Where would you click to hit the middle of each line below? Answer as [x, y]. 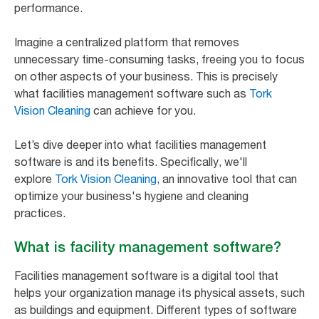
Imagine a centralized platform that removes [127, 42]
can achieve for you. [143, 110]
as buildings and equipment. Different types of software [156, 309]
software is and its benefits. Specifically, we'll [131, 161]
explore [35, 178]
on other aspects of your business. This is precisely [146, 76]
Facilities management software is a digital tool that [146, 275]
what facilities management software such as [132, 93]
